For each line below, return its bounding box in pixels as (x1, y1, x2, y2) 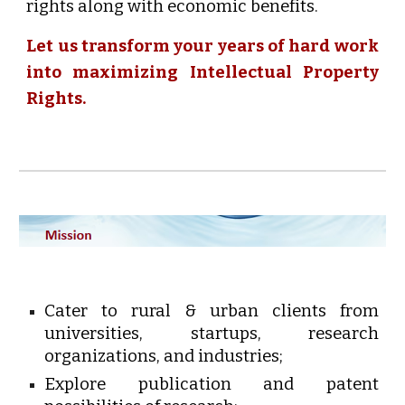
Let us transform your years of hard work (26, 36, 379, 57)
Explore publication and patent (44, 373, 379, 394)
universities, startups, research (44, 323, 379, 344)
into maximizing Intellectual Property (26, 62, 379, 83)
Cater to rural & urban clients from (44, 300, 379, 321)
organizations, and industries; (44, 345, 284, 366)
